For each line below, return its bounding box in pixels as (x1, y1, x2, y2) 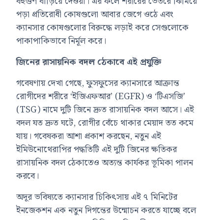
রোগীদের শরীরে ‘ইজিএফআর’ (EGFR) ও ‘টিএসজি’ (16, 89, 186, 104)
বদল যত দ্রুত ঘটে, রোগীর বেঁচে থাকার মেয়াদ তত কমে (16, 115, 194, 130)
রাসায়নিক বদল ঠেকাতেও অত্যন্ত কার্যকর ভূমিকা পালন (16, 155, 193, 170)
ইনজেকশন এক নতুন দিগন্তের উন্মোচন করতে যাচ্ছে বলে (16, 203, 196, 218)
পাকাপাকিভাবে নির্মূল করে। (16, 33, 107, 48)
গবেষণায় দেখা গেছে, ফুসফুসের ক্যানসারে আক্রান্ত (16, 76, 180, 90)
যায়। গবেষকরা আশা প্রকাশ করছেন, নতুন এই (16, 129, 162, 143)
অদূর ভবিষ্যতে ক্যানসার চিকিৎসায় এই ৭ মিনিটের (16, 190, 178, 204)
